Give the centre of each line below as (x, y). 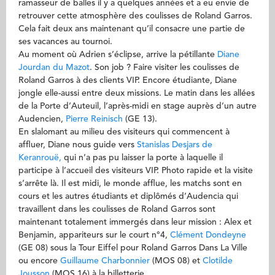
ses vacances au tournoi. (65, 42)
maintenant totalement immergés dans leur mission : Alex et (135, 222)
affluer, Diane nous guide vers (78, 145)
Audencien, (42, 119)
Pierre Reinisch (94, 119)
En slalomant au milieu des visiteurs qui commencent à (124, 132)
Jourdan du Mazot (54, 68)
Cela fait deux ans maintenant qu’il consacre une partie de (132, 29)
